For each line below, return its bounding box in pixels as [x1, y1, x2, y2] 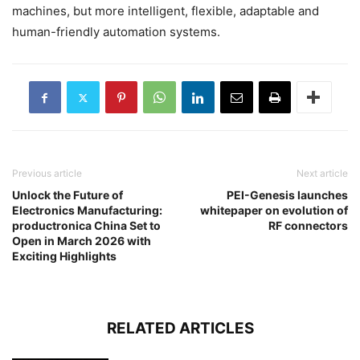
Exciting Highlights [12, 249, 117, 264]
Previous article [12, 167, 82, 180]
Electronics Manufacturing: [12, 203, 162, 218]
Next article [297, 167, 348, 180]
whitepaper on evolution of [200, 203, 348, 218]
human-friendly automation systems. [12, 24, 220, 40]
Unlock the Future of [12, 188, 123, 202]
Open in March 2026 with [12, 234, 151, 248]
